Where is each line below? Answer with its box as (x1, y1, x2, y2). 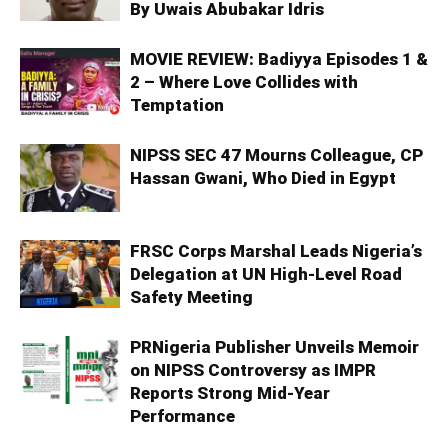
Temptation (130, 94, 224, 115)
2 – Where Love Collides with (130, 71, 358, 92)
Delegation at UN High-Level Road (130, 263, 402, 284)
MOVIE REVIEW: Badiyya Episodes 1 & (130, 48, 428, 69)
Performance (130, 405, 235, 426)
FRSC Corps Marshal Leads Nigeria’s (130, 240, 422, 261)
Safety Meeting (130, 286, 253, 307)
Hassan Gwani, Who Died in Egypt (130, 167, 396, 188)
